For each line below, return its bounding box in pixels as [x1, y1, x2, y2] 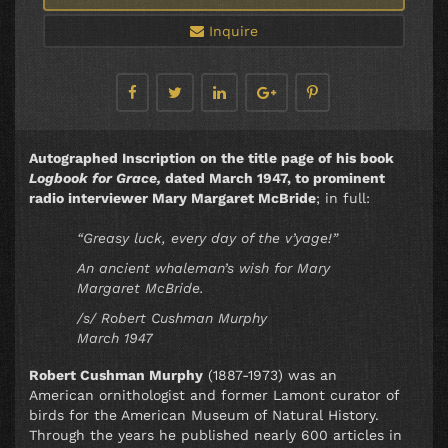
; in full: [316, 190, 370, 207]
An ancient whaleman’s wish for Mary [77, 260, 330, 277]
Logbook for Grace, [29, 170, 165, 187]
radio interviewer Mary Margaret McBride [29, 190, 316, 207]
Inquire [204, 22, 258, 39]
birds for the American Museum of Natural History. [29, 407, 379, 424]
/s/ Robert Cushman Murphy [77, 310, 267, 327]
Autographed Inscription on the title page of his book [29, 150, 394, 167]
